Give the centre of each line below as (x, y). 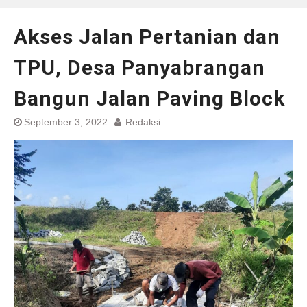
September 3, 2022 (66, 122)
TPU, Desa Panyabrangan (139, 67)
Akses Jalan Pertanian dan (147, 37)
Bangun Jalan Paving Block (149, 98)
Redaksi (143, 122)
